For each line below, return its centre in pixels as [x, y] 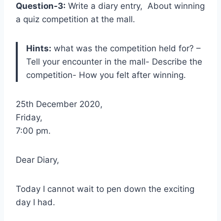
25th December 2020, [59, 104]
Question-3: [41, 6]
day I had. [36, 202]
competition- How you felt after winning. [106, 75]
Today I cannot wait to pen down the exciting [105, 189]
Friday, [29, 117]
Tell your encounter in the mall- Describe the [114, 62]
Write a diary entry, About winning [135, 6]
